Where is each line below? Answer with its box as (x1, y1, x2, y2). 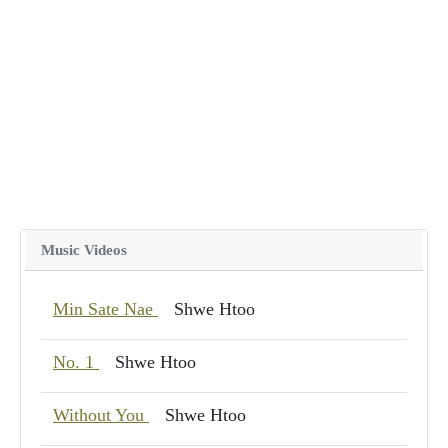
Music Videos (41, 240, 127, 258)
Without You (53, 404, 149, 425)
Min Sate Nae (53, 298, 158, 319)
